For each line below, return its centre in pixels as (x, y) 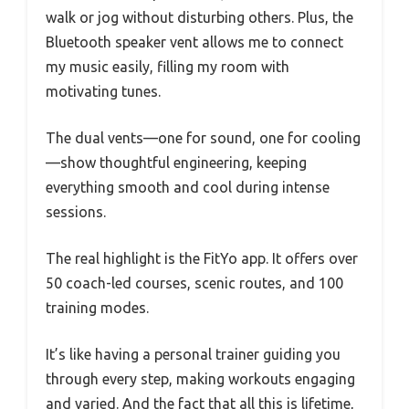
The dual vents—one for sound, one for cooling (203, 138)
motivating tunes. (103, 92)
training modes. (97, 308)
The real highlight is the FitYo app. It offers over (202, 259)
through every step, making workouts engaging (200, 379)
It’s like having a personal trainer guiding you (193, 355)
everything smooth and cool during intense (188, 188)
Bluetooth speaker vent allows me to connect (194, 42)
